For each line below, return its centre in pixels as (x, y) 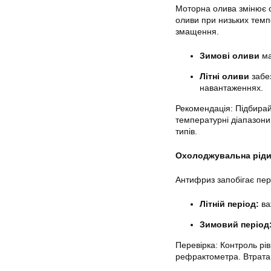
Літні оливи (224, 76)
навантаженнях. (231, 87)
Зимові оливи (230, 55)
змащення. (197, 31)
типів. (186, 131)
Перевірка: (197, 245)
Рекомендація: (204, 108)
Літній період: (229, 204)
